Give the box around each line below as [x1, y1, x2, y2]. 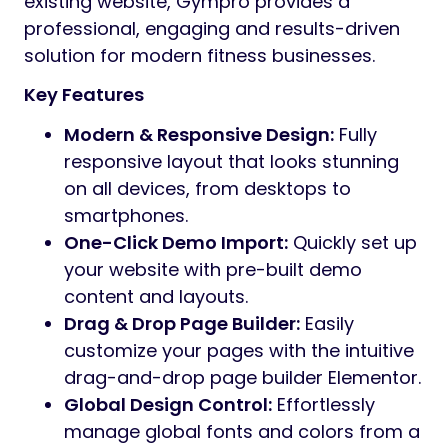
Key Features [24, 82, 144, 108]
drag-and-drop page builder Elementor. [64, 365, 421, 391]
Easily [300, 311, 354, 337]
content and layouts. [64, 284, 248, 310]
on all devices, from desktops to [64, 176, 351, 202]
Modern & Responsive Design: [64, 122, 334, 148]
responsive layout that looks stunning [64, 149, 399, 175]
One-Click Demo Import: [64, 230, 288, 256]
